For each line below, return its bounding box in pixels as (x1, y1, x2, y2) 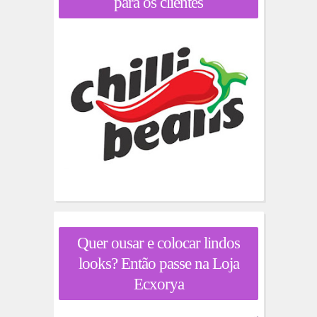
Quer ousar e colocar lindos (77, 234, 240, 253)
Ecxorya (133, 275, 184, 294)
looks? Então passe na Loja (78, 255, 239, 273)
